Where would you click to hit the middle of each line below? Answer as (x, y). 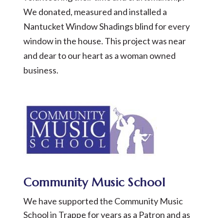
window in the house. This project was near (105, 41)
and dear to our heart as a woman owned (100, 55)
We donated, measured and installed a (95, 12)
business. (41, 70)
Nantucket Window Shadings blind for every (107, 26)
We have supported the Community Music (103, 201)
